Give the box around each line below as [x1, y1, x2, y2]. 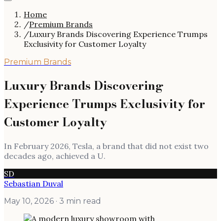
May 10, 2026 [4, 196, 54, 206]
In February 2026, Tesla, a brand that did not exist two [4, 141, 209, 151]
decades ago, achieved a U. [4, 150, 106, 161]
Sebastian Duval [4, 178, 63, 188]
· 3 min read [54, 196, 101, 206]
